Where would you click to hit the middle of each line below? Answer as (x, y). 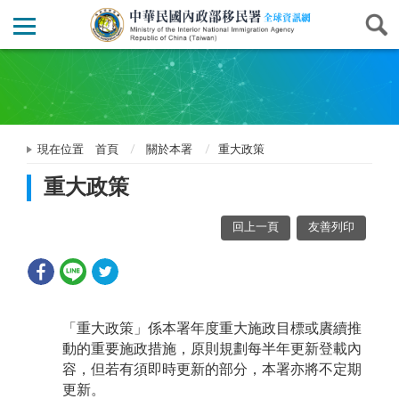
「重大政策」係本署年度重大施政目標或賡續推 (212, 329)
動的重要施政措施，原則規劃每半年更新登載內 (212, 350)
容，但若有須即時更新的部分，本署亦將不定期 (212, 370)
